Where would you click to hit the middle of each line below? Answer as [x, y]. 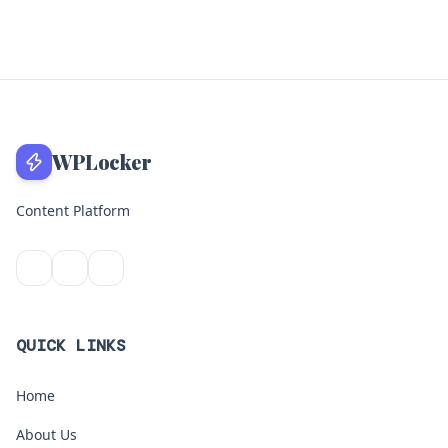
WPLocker [101, 161]
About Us [46, 434]
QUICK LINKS [71, 345]
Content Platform [73, 210]
